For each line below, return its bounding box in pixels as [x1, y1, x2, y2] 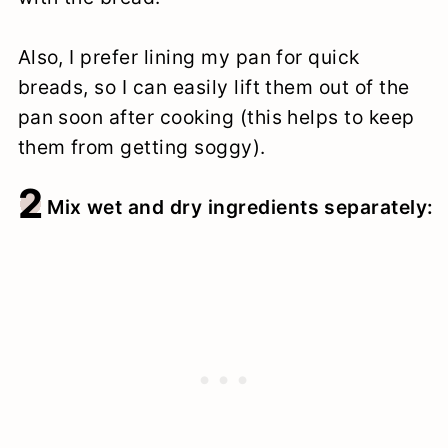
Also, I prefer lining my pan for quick [17, 44, 360, 69]
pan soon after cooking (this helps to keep [17, 104, 415, 129]
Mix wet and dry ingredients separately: [47, 194, 434, 219]
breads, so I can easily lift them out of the [17, 74, 410, 99]
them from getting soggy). [17, 134, 266, 159]
